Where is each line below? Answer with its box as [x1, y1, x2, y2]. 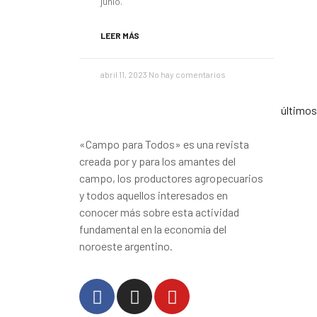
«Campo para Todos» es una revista [79, 137, 249, 151]
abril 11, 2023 [100, 69, 149, 79]
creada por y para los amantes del [79, 154, 236, 168]
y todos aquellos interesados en [79, 188, 228, 202]
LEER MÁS [100, 30, 139, 40]
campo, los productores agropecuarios [79, 171, 263, 185]
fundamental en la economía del [79, 222, 226, 236]
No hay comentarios [149, 69, 226, 79]
